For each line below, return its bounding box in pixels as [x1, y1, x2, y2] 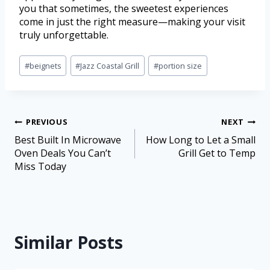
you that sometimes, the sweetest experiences [19, 2, 228, 16]
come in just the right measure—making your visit [19, 15, 245, 29]
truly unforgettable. [19, 28, 108, 42]
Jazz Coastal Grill [80, 60, 140, 71]
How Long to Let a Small [146, 133, 256, 146]
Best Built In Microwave [14, 133, 121, 146]
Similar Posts [14, 231, 123, 254]
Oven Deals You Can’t [14, 146, 111, 160]
